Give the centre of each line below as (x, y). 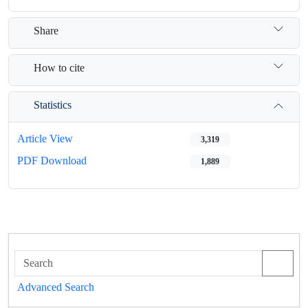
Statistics (53, 104)
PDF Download (52, 161)
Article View (45, 139)
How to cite (59, 67)
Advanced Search (56, 287)
